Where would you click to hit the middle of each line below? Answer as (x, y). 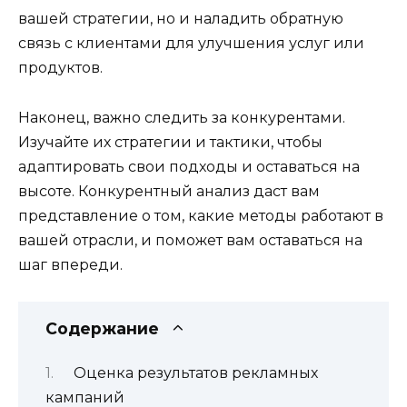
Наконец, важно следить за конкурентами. (182, 117)
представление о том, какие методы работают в (201, 215)
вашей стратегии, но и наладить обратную (181, 19)
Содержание (102, 328)
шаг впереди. (70, 264)
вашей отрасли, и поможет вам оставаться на (190, 240)
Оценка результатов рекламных (195, 373)
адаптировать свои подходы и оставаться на (189, 166)
